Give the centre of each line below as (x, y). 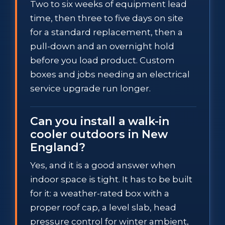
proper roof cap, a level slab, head (103, 207)
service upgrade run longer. (90, 88)
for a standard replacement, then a (106, 32)
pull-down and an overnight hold (102, 46)
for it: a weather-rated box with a (100, 193)
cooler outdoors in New (99, 134)
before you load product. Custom (102, 60)
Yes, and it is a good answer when (103, 165)
